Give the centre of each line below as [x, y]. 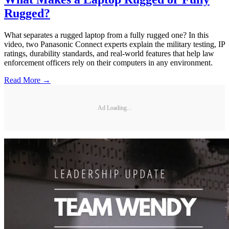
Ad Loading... [114, 108]
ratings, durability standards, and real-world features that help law [109, 54]
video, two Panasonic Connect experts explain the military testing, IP [114, 44]
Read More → [27, 80]
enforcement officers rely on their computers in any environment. [108, 63]
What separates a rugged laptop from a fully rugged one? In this [106, 35]
